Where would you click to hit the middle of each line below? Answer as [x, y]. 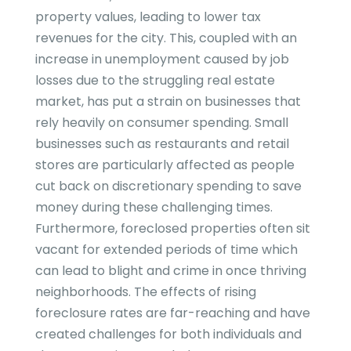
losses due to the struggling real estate [155, 81]
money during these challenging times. [154, 208]
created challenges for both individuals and [168, 335]
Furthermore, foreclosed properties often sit [172, 229]
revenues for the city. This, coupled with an [166, 38]
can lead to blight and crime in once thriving [170, 271]
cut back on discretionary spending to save [168, 186]
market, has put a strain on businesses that [168, 102]
